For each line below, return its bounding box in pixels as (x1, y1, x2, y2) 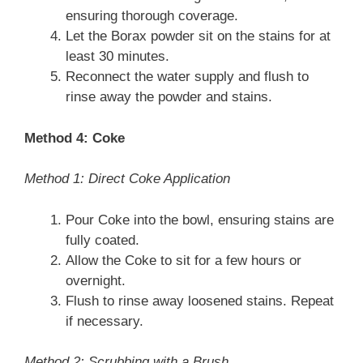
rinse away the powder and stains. (66, 89, 272, 105)
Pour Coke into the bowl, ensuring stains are (66, 211, 334, 228)
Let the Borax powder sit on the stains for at (66, 28, 331, 45)
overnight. (66, 272, 126, 288)
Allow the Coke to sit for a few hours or (66, 252, 301, 268)
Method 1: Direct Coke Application (24, 171, 230, 187)
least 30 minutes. (66, 49, 169, 65)
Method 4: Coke (24, 130, 125, 146)
